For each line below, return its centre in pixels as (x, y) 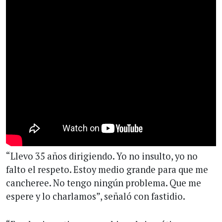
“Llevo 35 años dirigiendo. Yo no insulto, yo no (102, 156)
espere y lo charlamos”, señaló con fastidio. (96, 196)
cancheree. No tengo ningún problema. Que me (104, 183)
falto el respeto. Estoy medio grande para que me (107, 169)
